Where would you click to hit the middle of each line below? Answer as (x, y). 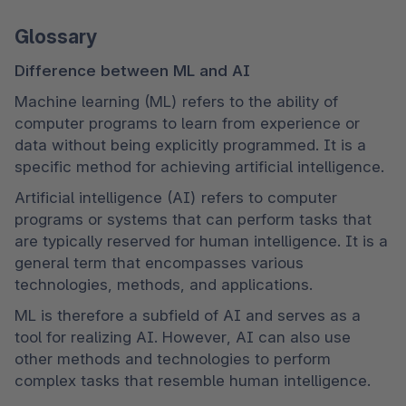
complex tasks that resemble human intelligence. (193, 381)
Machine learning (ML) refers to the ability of (176, 102)
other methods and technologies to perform (173, 359)
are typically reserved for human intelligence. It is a (201, 242)
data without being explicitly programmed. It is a (190, 145)
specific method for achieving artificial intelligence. (199, 167)
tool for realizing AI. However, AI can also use (183, 338)
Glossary (56, 36)
